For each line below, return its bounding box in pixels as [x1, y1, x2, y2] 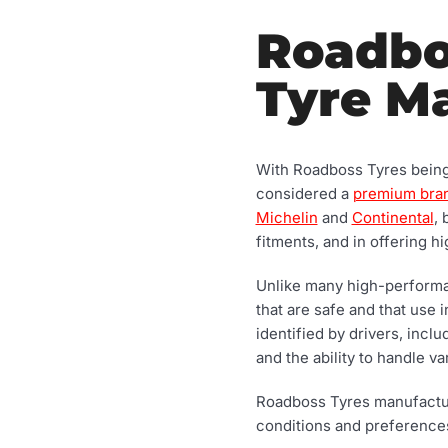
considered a [255, 183, 353, 203]
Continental [351, 207, 434, 227]
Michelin [255, 207, 318, 227]
